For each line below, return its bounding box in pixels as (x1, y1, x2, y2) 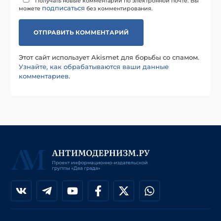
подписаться (42, 4, 85, 12)
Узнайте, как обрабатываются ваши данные (19, 63, 169, 71)
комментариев (19, 72, 69, 80)
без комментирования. (85, 5, 153, 12)
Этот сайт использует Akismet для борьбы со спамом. (19, 53, 200, 62)
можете (19, 5, 42, 12)
